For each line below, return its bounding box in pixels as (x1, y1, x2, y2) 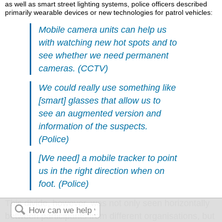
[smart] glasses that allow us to (39, 95, 161, 106)
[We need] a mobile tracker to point (39, 153, 177, 164)
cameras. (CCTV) (39, 63, 109, 73)
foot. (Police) (39, 179, 89, 189)
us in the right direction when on (39, 166, 165, 176)
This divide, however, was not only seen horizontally (5, 198, 210, 209)
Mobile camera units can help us (39, 24, 167, 35)
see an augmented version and (39, 108, 162, 118)
